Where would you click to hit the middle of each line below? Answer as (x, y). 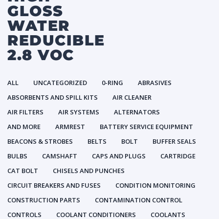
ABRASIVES (155, 83)
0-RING (112, 83)
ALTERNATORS (137, 112)
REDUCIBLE (56, 40)
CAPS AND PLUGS (119, 156)
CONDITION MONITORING (155, 185)
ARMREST (70, 127)
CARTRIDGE (178, 156)
